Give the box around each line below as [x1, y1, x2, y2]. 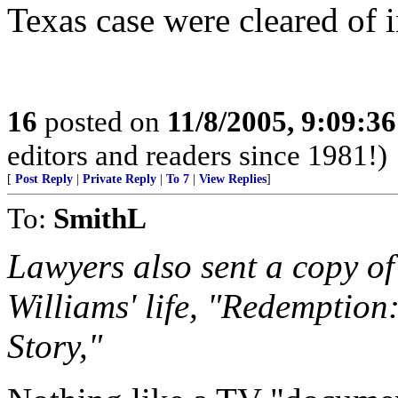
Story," [7, 327, 102, 365]
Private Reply [83, 172, 156, 186]
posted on [37, 105, 167, 138]
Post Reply [15, 172, 73, 186]
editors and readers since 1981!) [7, 139, 387, 171]
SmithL [53, 202, 147, 235]
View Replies [199, 172, 267, 186]
